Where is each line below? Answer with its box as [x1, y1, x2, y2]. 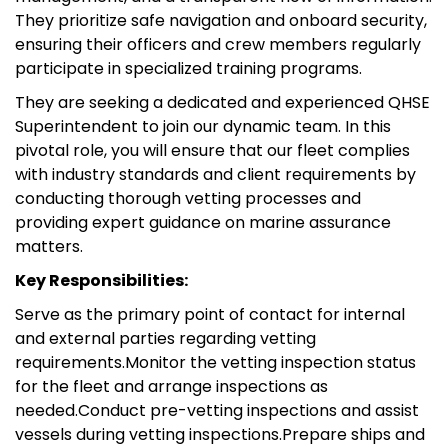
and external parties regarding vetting [15, 326, 316, 350]
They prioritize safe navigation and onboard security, [15, 8, 427, 32]
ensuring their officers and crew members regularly [15, 32, 421, 56]
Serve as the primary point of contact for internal [15, 302, 405, 326]
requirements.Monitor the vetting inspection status [15, 350, 416, 374]
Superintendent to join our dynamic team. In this [15, 114, 391, 138]
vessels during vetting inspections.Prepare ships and [15, 422, 425, 446]
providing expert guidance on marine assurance [15, 210, 391, 234]
